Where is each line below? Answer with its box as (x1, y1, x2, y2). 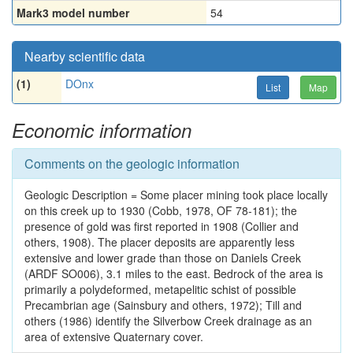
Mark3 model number (17, 5, 129, 20)
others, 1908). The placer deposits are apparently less (24, 234, 295, 250)
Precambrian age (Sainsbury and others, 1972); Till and (24, 297, 302, 313)
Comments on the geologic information (24, 154, 240, 173)
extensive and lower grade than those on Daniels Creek (24, 250, 301, 266)
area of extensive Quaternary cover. (24, 329, 203, 344)
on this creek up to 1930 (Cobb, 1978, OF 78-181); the (24, 203, 297, 218)
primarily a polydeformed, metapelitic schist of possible (24, 281, 296, 297)
